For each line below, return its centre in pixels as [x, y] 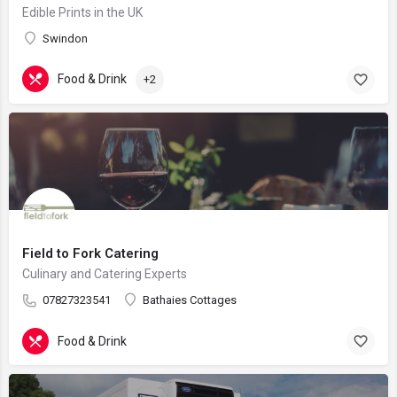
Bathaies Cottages [190, 300]
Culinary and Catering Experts [105, 274]
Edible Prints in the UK [82, 12]
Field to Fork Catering [90, 253]
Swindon [65, 39]
